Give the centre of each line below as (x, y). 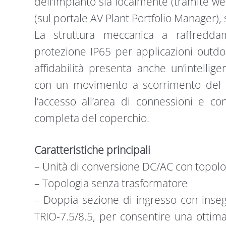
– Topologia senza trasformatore (111, 183)
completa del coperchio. (92, 118)
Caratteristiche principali (92, 150)
